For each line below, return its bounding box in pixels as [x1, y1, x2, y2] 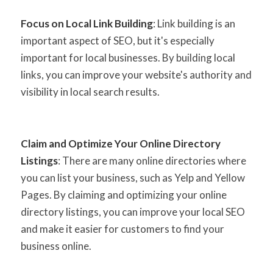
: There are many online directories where [57, 154, 246, 168]
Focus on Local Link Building [20, 17, 153, 30]
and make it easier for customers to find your [20, 222, 224, 236]
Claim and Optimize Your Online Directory [20, 137, 221, 151]
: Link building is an [152, 17, 235, 30]
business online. [20, 239, 91, 253]
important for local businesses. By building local [20, 51, 235, 65]
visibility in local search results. [20, 85, 160, 99]
